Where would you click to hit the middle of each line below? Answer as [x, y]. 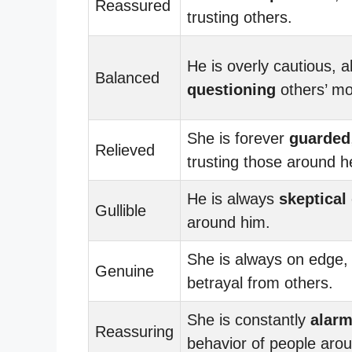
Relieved [125, 150]
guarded [320, 138]
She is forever [238, 138]
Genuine [125, 271]
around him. [229, 222]
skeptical [313, 198]
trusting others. [240, 17]
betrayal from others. [260, 282]
